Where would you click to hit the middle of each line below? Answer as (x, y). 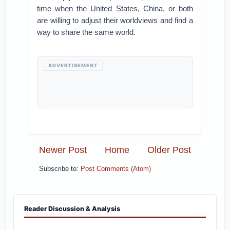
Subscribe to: (60, 169)
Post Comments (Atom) (116, 169)
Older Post (169, 150)
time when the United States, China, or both (115, 8)
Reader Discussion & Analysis (72, 209)
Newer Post (63, 150)
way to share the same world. (87, 32)
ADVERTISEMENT (73, 65)
